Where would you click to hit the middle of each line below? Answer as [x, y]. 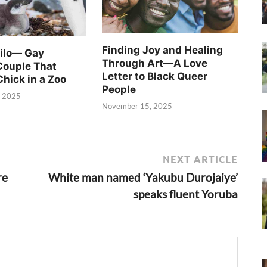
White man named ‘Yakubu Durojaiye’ [143, 177]
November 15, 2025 [137, 106]
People [119, 89]
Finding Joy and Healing [163, 50]
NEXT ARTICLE [200, 159]
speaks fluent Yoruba [186, 194]
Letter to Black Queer [155, 76]
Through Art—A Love [155, 63]
